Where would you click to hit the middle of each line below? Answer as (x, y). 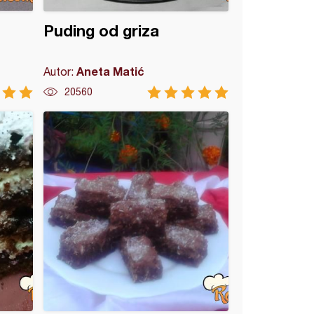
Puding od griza (102, 31)
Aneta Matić (111, 71)
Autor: (60, 71)
